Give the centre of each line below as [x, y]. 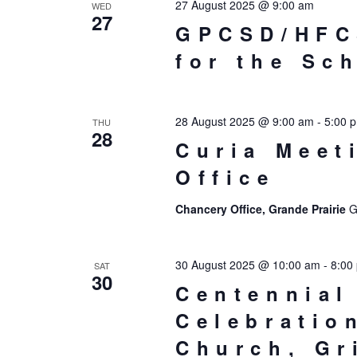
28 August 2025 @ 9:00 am [244, 121]
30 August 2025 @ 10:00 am [247, 265]
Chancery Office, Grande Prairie [262, 209]
